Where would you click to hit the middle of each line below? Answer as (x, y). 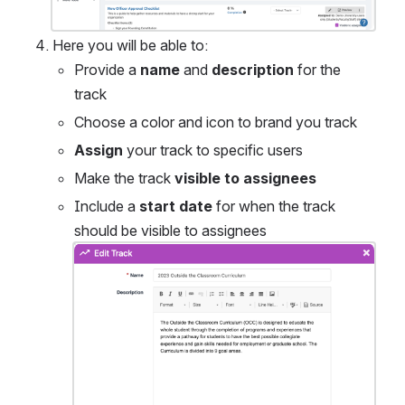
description (253, 70)
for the (317, 70)
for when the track (274, 207)
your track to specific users (213, 151)
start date (176, 207)
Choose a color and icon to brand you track (216, 122)
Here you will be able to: (130, 46)
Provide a (107, 70)
